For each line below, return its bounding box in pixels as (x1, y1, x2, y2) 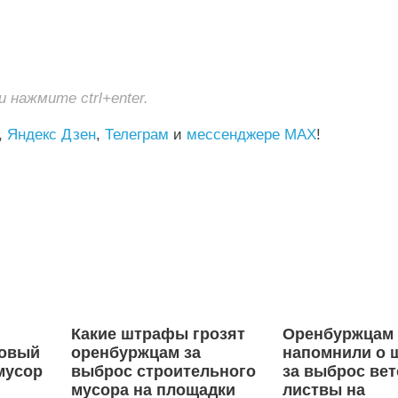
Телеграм (105, 124, 169, 143)
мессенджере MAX (187, 124, 316, 143)
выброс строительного (71, 362, 257, 380)
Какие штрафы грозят (71, 324, 246, 343)
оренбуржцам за (71, 343, 202, 362)
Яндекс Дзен (7, 124, 96, 143)
